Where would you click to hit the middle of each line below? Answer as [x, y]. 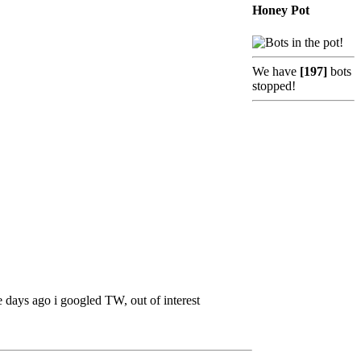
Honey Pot [281, 10]
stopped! [274, 85]
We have [276, 71]
